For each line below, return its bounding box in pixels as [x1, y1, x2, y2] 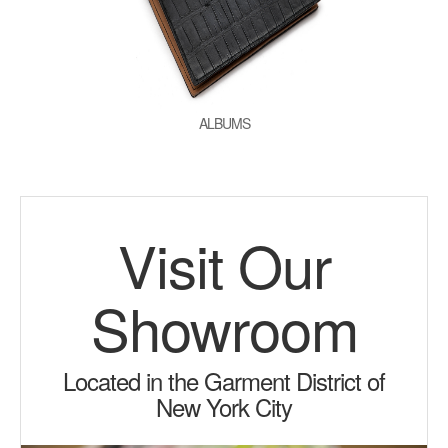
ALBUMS [198, 113, 250, 133]
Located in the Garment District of [63, 363, 385, 398]
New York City [156, 389, 292, 424]
